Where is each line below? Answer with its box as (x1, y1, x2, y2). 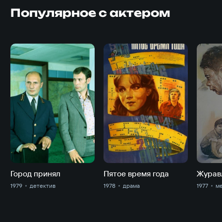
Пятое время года (104, 168, 169, 179)
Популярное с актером (10, 5, 170, 19)
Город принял (10, 168, 60, 179)
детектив (30, 182, 55, 190)
